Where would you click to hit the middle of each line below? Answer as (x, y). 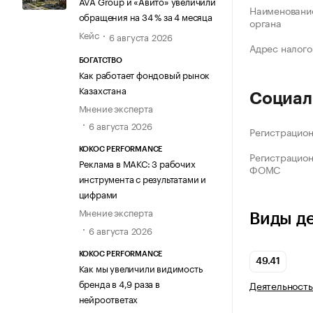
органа (265, 23)
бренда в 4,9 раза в (119, 283)
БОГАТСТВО (100, 61)
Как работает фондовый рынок (144, 74)
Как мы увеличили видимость (140, 267)
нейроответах (108, 298)
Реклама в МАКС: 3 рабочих (137, 163)
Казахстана (102, 90)
